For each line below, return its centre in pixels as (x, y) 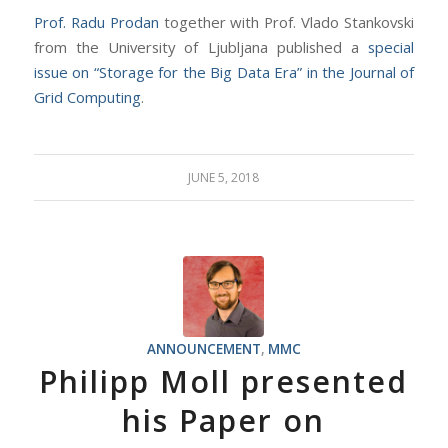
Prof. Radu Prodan (96, 21)
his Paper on (224, 421)
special (391, 46)
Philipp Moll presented (224, 382)
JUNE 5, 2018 (224, 178)
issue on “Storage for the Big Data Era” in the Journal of (224, 71)
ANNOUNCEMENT (203, 349)
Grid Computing (87, 96)
